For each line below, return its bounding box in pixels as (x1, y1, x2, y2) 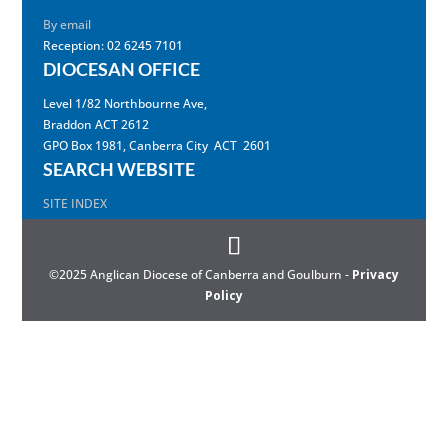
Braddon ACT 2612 (42, 116, 149, 133)
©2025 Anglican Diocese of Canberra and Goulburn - (48, 266, 352, 283)
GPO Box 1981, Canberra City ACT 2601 (42, 137, 271, 154)
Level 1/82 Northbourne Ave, (42, 95, 207, 112)
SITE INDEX (42, 195, 107, 212)
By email (42, 16, 91, 33)
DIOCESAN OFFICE (42, 58, 200, 80)
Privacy (351, 266, 399, 283)
